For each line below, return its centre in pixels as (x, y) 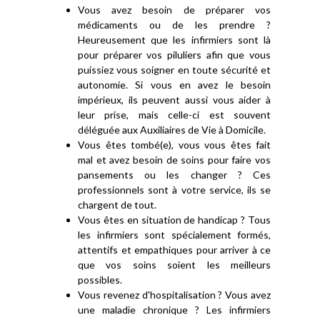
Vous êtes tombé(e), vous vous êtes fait (174, 145)
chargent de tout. (117, 205)
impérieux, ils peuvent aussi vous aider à (174, 100)
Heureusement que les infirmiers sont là (174, 40)
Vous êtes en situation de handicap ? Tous (174, 220)
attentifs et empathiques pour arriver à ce (174, 250)
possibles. (100, 280)
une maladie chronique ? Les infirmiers (174, 310)
